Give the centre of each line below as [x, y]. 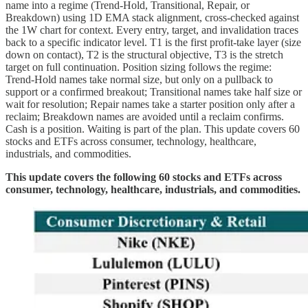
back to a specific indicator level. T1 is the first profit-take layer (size [153, 43]
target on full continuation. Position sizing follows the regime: [139, 67]
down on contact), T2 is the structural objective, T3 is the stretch [144, 55]
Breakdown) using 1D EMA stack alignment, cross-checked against [152, 18]
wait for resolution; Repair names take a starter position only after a [150, 104]
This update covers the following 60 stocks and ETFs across [144, 177]
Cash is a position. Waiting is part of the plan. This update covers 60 [153, 129]
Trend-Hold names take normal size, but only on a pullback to [139, 80]
